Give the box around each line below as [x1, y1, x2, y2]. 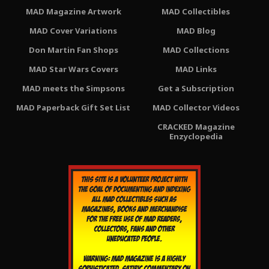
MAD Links [175, 63, 217, 74]
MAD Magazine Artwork [25, 5, 121, 17]
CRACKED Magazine [157, 121, 235, 132]
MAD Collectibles [162, 5, 230, 17]
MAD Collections [162, 44, 229, 55]
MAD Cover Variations [29, 25, 117, 36]
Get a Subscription [157, 82, 234, 94]
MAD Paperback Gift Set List [16, 101, 130, 113]
